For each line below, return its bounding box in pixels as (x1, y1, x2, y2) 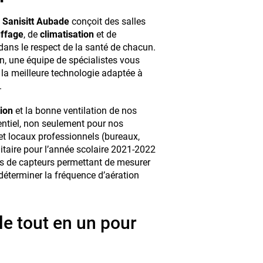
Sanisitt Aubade (2, 15, 69, 27)
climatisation (40, 28, 94, 40)
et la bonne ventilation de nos (13, 104, 137, 116)
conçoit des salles (69, 15, 146, 27)
